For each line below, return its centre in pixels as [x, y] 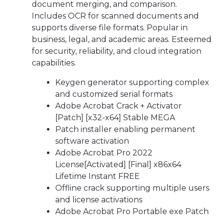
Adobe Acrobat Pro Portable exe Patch [132, 211]
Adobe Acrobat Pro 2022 [104, 153]
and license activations [99, 200]
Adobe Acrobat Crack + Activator [119, 106]
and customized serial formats [114, 94]
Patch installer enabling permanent [125, 129]
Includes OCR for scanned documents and [115, 16]
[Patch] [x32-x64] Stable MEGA [115, 118]
